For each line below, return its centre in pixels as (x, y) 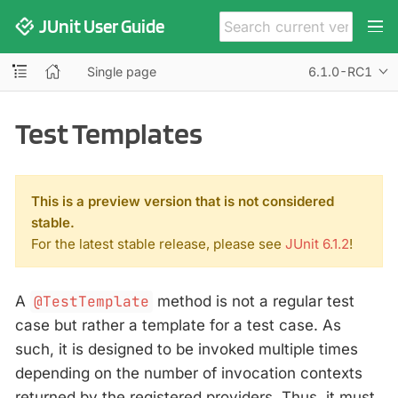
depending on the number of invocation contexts (189, 374)
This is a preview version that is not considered (183, 201)
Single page (121, 71)
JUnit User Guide (102, 26)
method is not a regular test (254, 302)
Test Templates (109, 132)
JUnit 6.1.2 (317, 244)
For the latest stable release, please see (158, 244)
